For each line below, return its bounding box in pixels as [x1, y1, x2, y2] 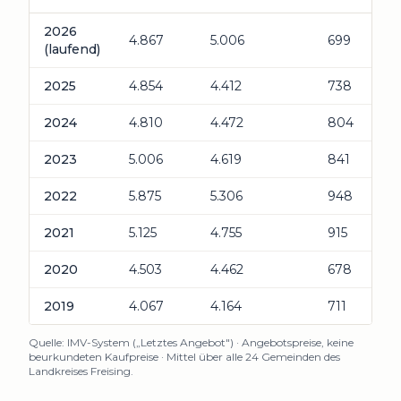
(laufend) [44, 41, 100, 57]
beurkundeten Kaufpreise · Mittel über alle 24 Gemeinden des [29, 350, 340, 363]
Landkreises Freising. [29, 364, 133, 378]
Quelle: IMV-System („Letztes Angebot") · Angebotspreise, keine [29, 336, 354, 349]
